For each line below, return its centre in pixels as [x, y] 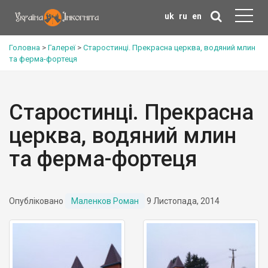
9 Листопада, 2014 [182, 201]
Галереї [62, 48]
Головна [25, 48]
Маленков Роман [105, 201]
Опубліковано [37, 201]
